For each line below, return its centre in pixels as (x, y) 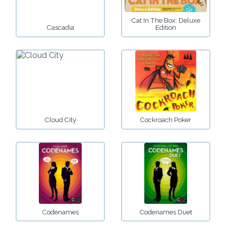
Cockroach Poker (166, 120)
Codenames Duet (166, 212)
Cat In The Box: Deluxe (166, 21)
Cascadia (60, 28)
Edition (166, 28)
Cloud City (60, 120)
